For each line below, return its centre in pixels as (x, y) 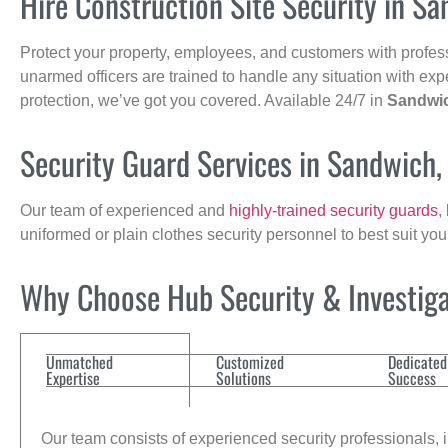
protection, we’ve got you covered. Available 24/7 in (203, 100)
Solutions (243, 378)
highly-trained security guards (333, 210)
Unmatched (79, 362)
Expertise (73, 378)
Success (412, 378)
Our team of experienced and (124, 210)
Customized (250, 362)
